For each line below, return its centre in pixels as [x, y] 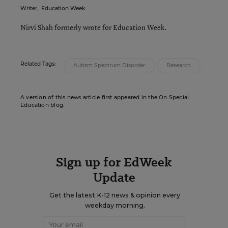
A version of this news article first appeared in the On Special [105, 97]
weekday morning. [115, 205]
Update [114, 177]
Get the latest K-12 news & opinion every [115, 195]
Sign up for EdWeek [114, 162]
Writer [29, 8]
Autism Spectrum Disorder [109, 65]
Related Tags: [38, 64]
